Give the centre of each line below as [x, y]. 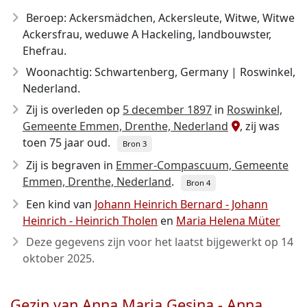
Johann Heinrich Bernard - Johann [181, 204]
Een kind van [60, 204]
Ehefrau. [45, 51]
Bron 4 [198, 183]
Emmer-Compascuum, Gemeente [202, 165]
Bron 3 [135, 144]
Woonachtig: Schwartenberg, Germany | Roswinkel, [161, 72]
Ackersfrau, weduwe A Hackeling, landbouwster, [147, 34]
